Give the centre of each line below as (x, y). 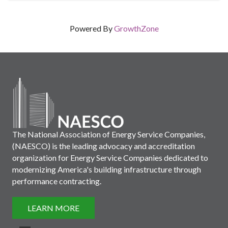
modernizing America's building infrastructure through (107, 169)
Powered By (92, 28)
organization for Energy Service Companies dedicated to (110, 157)
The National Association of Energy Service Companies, (109, 134)
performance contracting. (57, 181)
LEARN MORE (53, 208)
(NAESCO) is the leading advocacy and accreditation (104, 146)
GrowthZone (136, 28)
